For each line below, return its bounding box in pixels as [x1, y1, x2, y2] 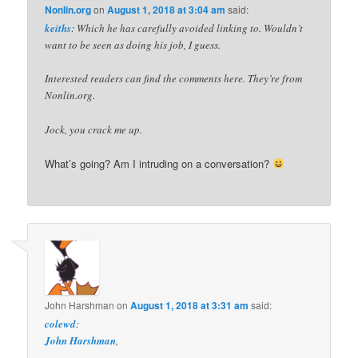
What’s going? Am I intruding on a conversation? [45, 155, 273, 171]
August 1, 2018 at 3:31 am [130, 298, 249, 313]
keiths [45, 21, 72, 36]
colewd [45, 316, 77, 332]
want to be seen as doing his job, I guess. [45, 38, 221, 53]
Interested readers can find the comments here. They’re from [45, 71, 303, 86]
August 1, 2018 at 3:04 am [107, 2, 226, 18]
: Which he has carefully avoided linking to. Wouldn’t [71, 21, 304, 36]
